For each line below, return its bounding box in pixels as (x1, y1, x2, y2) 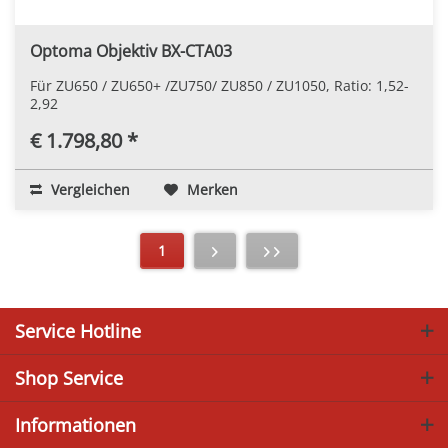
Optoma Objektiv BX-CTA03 (30, 39, 232, 62)
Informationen (15, 412, 136, 437)
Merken (187, 179, 238, 199)
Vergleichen (47, 179, 130, 199)
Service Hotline (15, 318, 141, 343)
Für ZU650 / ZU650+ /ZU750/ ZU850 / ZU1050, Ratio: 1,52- (30, 75, 409, 95)
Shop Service (15, 365, 123, 390)
